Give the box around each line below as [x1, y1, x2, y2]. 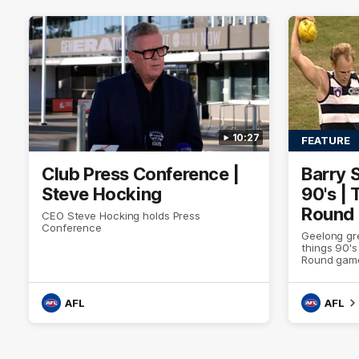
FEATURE [301, 134, 350, 147]
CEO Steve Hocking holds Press [42, 209, 201, 223]
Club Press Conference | [42, 163, 240, 185]
